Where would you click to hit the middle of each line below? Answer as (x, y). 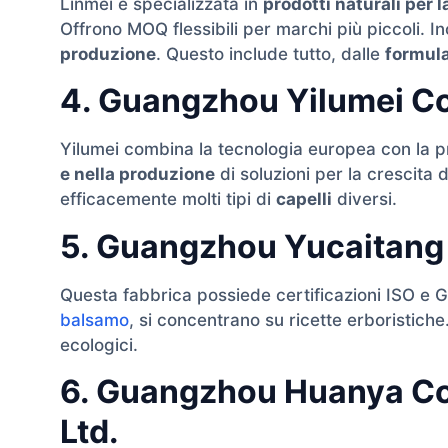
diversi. (364, 199)
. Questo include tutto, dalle (270, 53)
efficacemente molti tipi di (168, 199)
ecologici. (99, 344)
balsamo (94, 319)
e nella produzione (137, 174)
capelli (304, 199)
